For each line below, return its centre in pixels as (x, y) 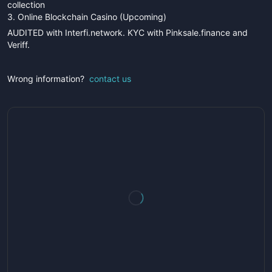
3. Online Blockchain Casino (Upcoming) (87, 17)
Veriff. (19, 45)
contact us (110, 79)
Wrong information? (46, 79)
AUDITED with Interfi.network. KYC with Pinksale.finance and (127, 32)
